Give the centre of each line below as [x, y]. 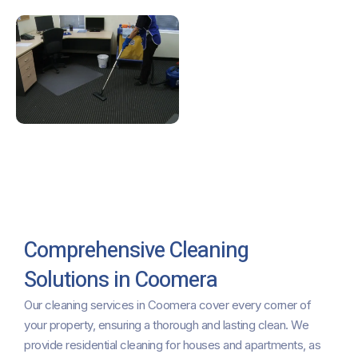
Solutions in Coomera [121, 280]
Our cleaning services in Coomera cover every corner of [167, 305]
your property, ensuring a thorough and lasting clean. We [166, 325]
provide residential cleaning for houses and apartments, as [172, 345]
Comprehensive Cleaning [136, 251]
